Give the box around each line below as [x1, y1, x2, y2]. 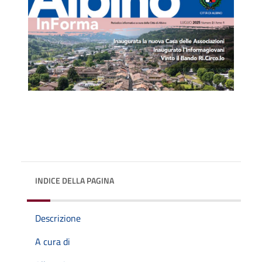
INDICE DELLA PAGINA [35, 174, 114, 187]
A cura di [35, 234, 70, 249]
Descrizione [35, 211, 81, 225]
